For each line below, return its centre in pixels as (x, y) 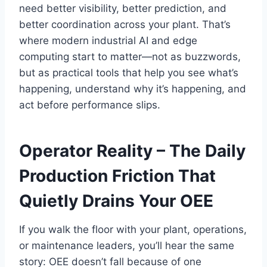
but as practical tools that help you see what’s (129, 73)
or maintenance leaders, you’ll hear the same (127, 246)
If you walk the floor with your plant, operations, (133, 230)
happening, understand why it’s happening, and (133, 89)
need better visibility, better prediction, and (123, 9)
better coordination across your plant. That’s (125, 25)
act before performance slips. (90, 105)
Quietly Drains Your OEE (116, 201)
